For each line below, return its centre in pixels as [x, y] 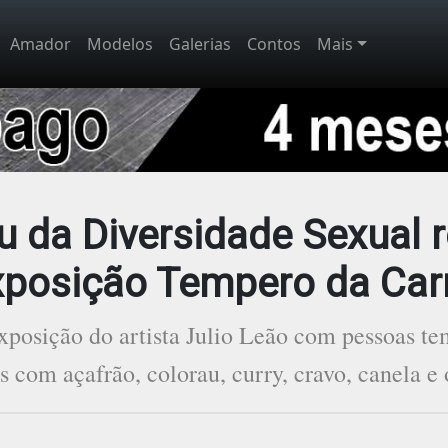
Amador [40, 44]
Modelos [120, 44]
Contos [274, 44]
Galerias [200, 44]
